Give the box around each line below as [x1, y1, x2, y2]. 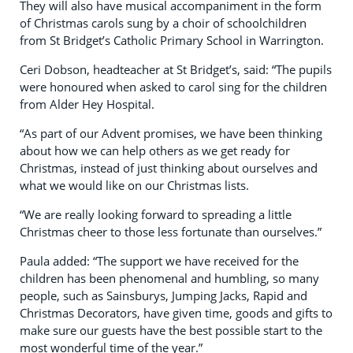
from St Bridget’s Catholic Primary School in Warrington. [20, 32, 324, 48]
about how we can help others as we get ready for [20, 143, 290, 158]
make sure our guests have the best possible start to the [20, 322, 322, 338]
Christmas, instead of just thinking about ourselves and [20, 160, 318, 176]
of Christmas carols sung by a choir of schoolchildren [20, 15, 307, 31]
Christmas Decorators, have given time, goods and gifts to [20, 305, 333, 321]
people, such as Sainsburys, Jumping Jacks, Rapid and [20, 288, 307, 303]
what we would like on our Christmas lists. [20, 177, 249, 193]
